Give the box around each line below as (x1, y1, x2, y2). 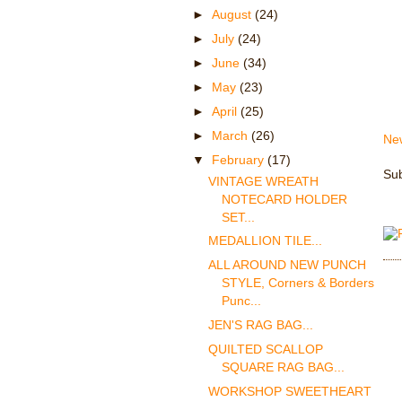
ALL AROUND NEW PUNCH (207, 258, 366, 273)
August (211, 7, 255, 22)
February (211, 153, 267, 168)
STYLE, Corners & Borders (221, 275, 374, 291)
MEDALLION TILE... (207, 233, 322, 249)
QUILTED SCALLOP (207, 342, 323, 357)
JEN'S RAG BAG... (207, 318, 313, 333)
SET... (221, 209, 255, 224)
